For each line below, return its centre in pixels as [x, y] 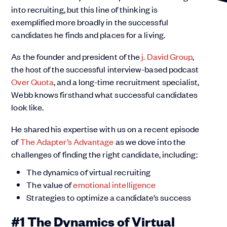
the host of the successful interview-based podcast [105, 69]
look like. [28, 107]
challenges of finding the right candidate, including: [104, 154]
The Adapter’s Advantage [67, 141]
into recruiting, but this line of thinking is [85, 9]
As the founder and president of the [77, 56]
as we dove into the [150, 141]
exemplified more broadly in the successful [90, 22]
